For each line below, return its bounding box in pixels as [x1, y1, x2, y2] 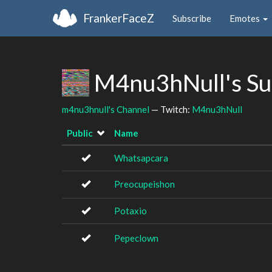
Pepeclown [114, 233, 158, 243]
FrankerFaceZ [83, 10, 154, 25]
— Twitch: [149, 103, 192, 115]
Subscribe [172, 12, 211, 24]
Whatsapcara [114, 152, 168, 163]
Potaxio [114, 205, 147, 216]
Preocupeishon [114, 178, 175, 189]
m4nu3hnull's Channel [62, 103, 149, 115]
